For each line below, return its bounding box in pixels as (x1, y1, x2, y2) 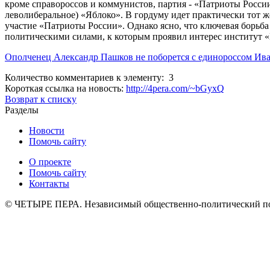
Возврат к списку (5, 94, 77, 105)
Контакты (29, 178, 69, 189)
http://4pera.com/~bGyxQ (126, 83, 224, 94)
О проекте (29, 157, 71, 167)
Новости (29, 125, 64, 136)
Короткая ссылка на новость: (5, 83, 126, 94)
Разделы (5, 105, 39, 115)
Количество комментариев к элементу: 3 (5, 72, 174, 83)
